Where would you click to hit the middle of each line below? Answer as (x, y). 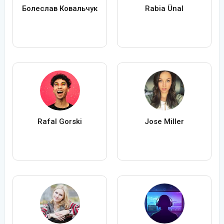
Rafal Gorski (60, 122)
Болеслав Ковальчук (60, 9)
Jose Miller (164, 122)
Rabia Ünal (164, 9)
